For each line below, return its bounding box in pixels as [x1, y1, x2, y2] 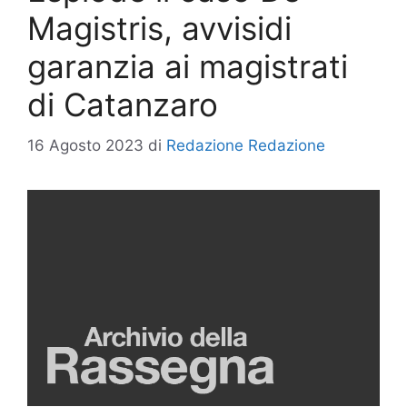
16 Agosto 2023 [27, 135, 144, 154]
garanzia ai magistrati [27, 47, 348, 85]
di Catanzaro [27, 85, 218, 124]
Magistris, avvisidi [27, 9, 292, 47]
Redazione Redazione [166, 135, 325, 154]
